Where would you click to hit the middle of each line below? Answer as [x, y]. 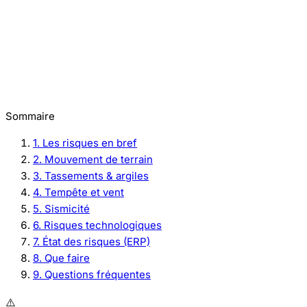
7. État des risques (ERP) [91, 242]
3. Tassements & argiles [91, 176]
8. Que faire [61, 258]
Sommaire [30, 116]
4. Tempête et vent [78, 192]
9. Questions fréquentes [92, 274]
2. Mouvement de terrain [93, 159]
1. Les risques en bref [85, 143]
